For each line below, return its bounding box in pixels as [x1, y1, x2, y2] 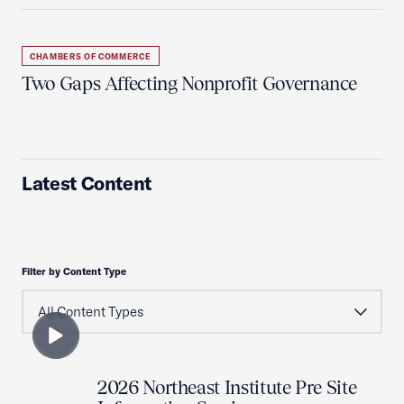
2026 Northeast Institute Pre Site [97, 376, 357, 399]
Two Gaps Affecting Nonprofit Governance [22, 72, 358, 95]
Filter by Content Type [22, 265, 126, 278]
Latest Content [22, 171, 152, 195]
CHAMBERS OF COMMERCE [30, 51, 151, 61]
